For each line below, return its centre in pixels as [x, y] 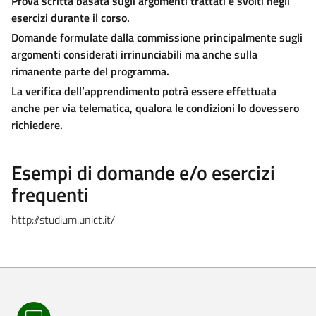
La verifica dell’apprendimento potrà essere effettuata [144, 91]
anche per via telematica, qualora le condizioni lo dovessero [155, 108]
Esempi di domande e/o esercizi [143, 172]
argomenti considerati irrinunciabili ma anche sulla [134, 54]
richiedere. [37, 124]
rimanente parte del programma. [90, 71]
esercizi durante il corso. [71, 17]
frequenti [50, 194]
